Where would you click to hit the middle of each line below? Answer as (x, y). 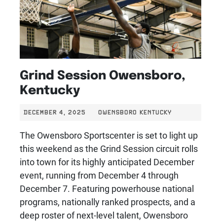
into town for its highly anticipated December (107, 162)
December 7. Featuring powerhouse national (107, 188)
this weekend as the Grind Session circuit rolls (109, 148)
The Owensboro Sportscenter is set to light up (109, 135)
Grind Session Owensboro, (103, 74)
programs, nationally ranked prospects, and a (108, 202)
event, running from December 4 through (99, 175)
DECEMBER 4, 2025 (55, 112)
